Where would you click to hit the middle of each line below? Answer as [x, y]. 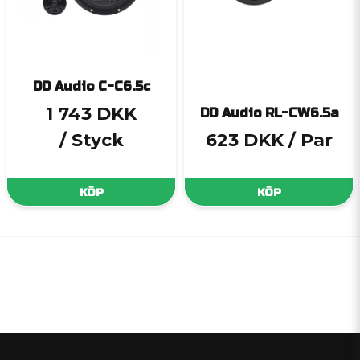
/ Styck [91, 141]
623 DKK [244, 141]
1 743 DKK [91, 114]
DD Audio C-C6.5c [91, 87]
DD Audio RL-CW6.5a [269, 113]
